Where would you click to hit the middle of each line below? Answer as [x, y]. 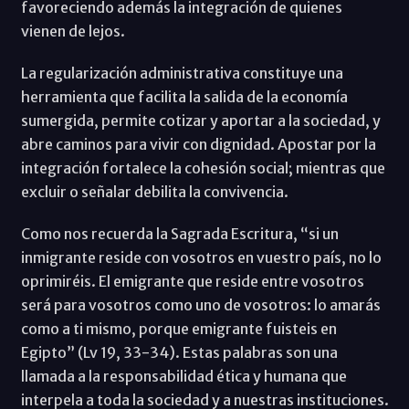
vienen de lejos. [73, 31]
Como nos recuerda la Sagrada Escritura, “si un [179, 233]
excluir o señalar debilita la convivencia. [154, 191]
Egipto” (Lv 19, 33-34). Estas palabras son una [179, 352]
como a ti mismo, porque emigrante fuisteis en [178, 328]
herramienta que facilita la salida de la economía [184, 96]
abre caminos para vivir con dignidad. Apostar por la [198, 144]
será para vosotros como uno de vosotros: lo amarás [200, 304]
